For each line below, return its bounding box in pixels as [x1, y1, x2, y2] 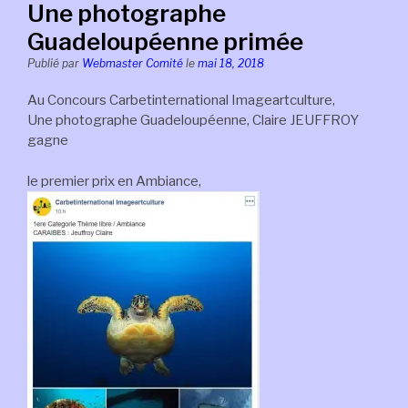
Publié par [27, 56, 82, 70]
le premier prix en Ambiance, [27, 172, 201, 189]
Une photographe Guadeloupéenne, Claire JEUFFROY [27, 112, 359, 128]
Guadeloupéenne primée [27, 27, 303, 56]
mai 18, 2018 [198, 56, 264, 70]
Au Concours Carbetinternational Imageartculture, [27, 92, 335, 108]
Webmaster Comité [82, 56, 183, 70]
